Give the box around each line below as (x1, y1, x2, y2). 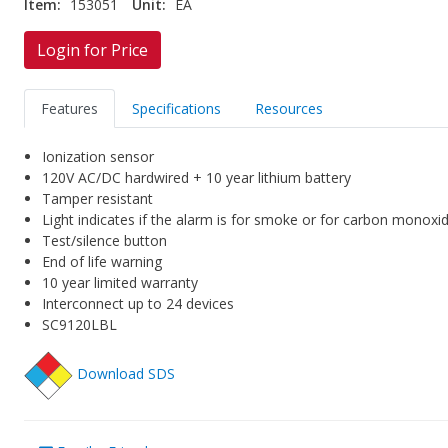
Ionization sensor (42, 147, 155, 167)
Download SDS (77, 364, 176, 384)
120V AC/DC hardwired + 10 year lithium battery (42, 168, 352, 188)
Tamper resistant (42, 189, 154, 209)
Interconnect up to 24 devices (42, 294, 235, 314)
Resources (255, 99, 324, 119)
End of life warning (42, 252, 163, 272)
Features (41, 99, 99, 119)
